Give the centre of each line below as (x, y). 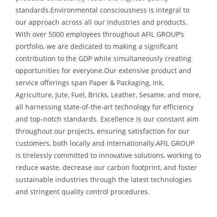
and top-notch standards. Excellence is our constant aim (107, 119)
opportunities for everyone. (60, 70)
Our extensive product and (148, 70)
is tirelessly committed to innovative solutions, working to (108, 155)
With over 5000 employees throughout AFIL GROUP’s (100, 34)
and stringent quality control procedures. (83, 192)
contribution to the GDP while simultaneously (90, 58)
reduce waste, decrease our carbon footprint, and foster (107, 167)
